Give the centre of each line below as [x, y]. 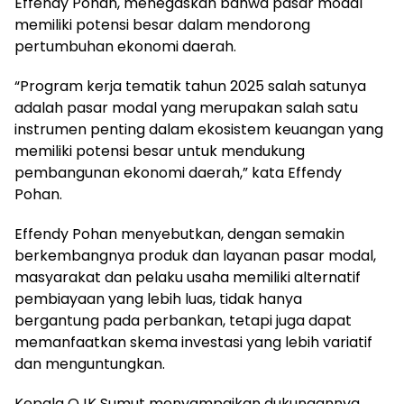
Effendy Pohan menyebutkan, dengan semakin [179, 234]
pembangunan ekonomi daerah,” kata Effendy [178, 172]
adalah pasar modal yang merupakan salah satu [186, 107]
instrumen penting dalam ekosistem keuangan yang [199, 129]
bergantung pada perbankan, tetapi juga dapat [183, 320]
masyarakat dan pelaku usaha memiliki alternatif [188, 277]
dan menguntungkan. [90, 363]
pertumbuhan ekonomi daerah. [125, 46]
